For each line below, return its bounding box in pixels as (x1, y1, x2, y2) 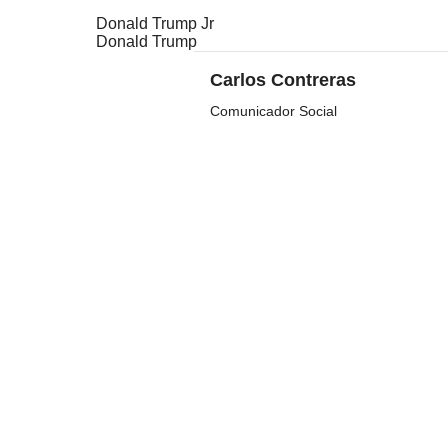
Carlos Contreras (210, 70, 356, 91)
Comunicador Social (210, 103, 337, 120)
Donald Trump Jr (96, 15, 214, 33)
